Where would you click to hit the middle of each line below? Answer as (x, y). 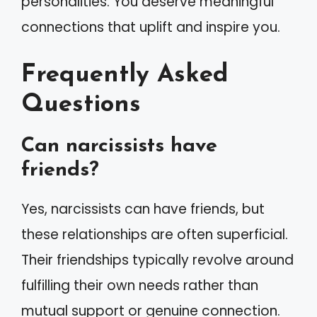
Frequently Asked (125, 75)
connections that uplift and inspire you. (151, 27)
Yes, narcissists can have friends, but (143, 209)
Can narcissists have (119, 146)
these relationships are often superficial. (155, 234)
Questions (81, 105)
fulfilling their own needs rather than (140, 285)
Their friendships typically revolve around (157, 260)
